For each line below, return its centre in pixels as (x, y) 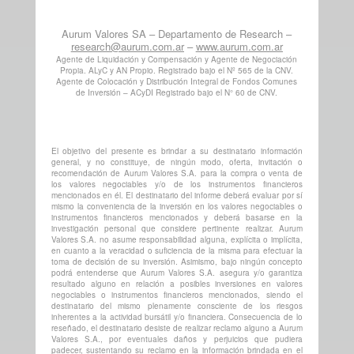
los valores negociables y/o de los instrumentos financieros (177, 184)
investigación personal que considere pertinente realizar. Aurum (177, 228)
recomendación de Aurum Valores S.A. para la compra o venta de (177, 173)
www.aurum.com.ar (239, 46)
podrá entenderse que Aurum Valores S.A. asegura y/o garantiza (177, 272)
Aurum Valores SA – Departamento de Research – (177, 33)
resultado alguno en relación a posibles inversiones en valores (177, 283)
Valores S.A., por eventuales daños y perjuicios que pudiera (177, 339)
